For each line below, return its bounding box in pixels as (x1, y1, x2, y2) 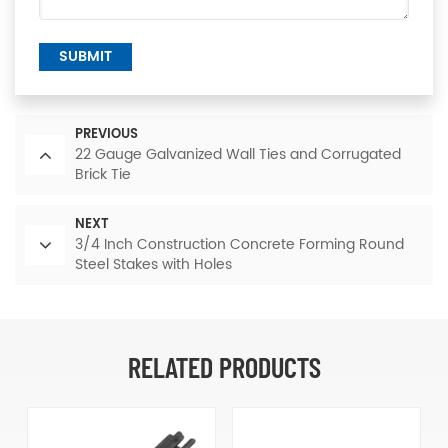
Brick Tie (75, 163, 131, 187)
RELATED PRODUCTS (127, 349, 321, 385)
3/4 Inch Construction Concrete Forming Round (75, 233, 404, 257)
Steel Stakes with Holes (75, 253, 232, 277)
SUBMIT (59, 45, 112, 69)
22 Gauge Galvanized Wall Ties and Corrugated (75, 143, 401, 167)
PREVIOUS (75, 124, 138, 146)
